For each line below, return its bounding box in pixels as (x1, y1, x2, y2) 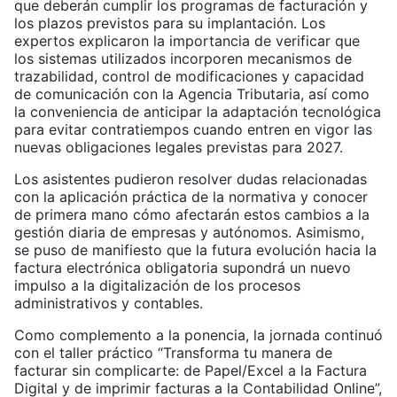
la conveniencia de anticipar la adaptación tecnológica (14, 103, 381, 121)
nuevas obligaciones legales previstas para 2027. (14, 138, 343, 157)
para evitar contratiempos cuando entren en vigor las (14, 121, 372, 139)
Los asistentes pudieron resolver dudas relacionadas (14, 170, 367, 189)
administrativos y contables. (14, 294, 203, 313)
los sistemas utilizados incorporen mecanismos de (14, 50, 352, 68)
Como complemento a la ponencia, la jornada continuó (14, 326, 383, 345)
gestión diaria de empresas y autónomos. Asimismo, (14, 223, 364, 242)
